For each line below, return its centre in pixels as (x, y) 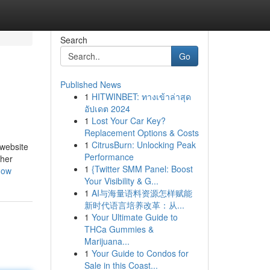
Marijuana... (107, 241)
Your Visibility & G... (121, 181)
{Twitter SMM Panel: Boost (142, 169)
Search (74, 40)
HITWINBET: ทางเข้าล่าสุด (141, 96)
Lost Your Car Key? (128, 121)
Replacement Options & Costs (141, 133)
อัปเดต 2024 (107, 108)
